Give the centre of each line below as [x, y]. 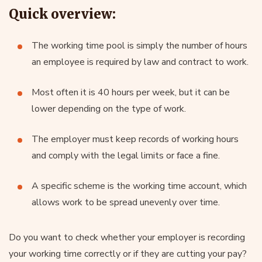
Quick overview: [62, 14]
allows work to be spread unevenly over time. [126, 202]
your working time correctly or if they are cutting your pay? [128, 254]
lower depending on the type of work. [109, 108]
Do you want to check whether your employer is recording [127, 237]
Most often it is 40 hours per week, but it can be [131, 92]
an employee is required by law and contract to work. [140, 62]
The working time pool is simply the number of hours [139, 45]
